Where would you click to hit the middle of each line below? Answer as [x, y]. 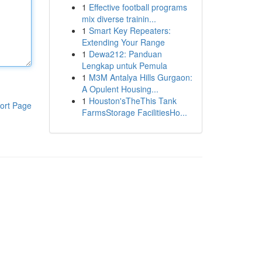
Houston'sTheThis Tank [132, 101]
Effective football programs [138, 7]
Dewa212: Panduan [125, 54]
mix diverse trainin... [119, 19]
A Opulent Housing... [120, 89]
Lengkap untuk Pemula [124, 65]
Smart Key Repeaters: [130, 30]
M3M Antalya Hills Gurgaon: [140, 77]
